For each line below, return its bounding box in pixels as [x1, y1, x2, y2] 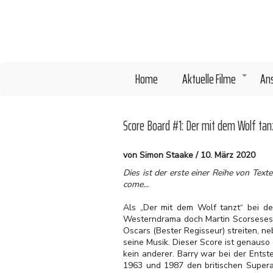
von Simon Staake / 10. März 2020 [123, 149, 255, 161]
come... [123, 179, 154, 190]
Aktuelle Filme [182, 69, 236, 89]
